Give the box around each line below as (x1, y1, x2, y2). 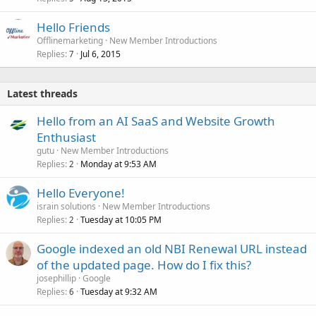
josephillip (37, 272, 76, 284)
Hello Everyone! (37, 184, 125, 201)
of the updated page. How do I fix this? (37, 256, 251, 273)
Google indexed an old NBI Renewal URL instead (37, 240, 307, 257)
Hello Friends (37, 18, 110, 35)
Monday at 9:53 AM (80, 157, 157, 170)
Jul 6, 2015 (80, 47, 121, 60)
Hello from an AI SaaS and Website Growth (37, 112, 275, 129)
